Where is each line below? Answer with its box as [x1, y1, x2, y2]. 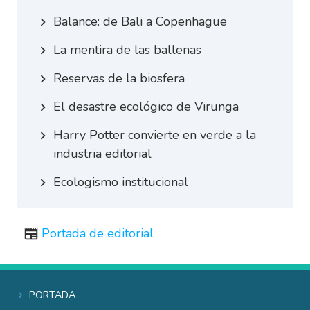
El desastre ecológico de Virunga [53, 98, 239, 115]
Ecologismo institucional [53, 174, 188, 190]
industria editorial [53, 145, 152, 162]
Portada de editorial [41, 225, 154, 241]
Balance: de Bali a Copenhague [53, 13, 227, 30]
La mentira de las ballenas [53, 42, 201, 58]
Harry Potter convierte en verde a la [53, 127, 256, 143]
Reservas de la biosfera [53, 70, 185, 86]
